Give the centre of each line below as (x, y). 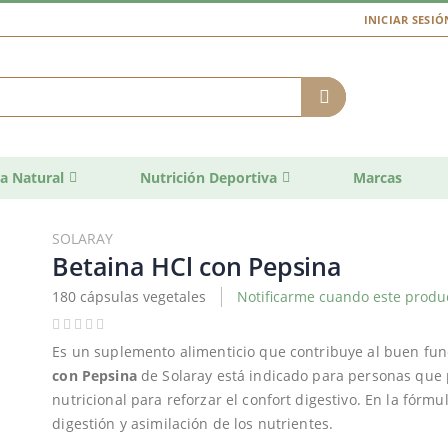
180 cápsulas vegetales (129, 296)
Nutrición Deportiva (208, 177)
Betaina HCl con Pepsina (197, 265)
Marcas (377, 177)
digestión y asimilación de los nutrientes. (193, 424)
